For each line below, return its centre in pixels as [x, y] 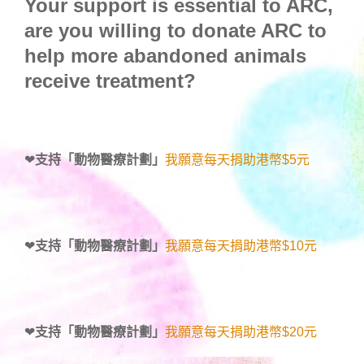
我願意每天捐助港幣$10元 [241, 246]
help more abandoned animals [165, 56]
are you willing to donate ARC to [175, 31]
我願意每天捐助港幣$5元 [237, 160]
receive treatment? [110, 81]
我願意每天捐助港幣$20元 [241, 332]
